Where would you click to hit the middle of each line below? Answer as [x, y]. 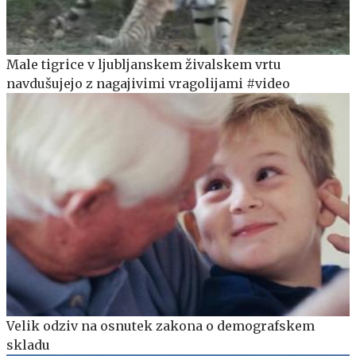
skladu [28, 344]
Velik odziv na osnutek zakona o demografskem [161, 325]
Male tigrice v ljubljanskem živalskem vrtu [144, 64]
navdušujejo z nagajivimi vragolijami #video [148, 83]
